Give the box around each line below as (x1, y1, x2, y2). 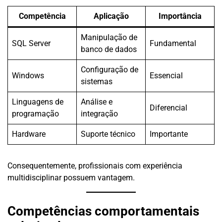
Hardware (12, 129, 46, 139)
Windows (12, 70, 44, 80)
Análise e (81, 97, 112, 107)
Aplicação (93, 11, 129, 21)
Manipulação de (81, 32, 137, 42)
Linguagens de (12, 97, 63, 107)
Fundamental (150, 38, 196, 48)
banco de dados (81, 44, 137, 54)
